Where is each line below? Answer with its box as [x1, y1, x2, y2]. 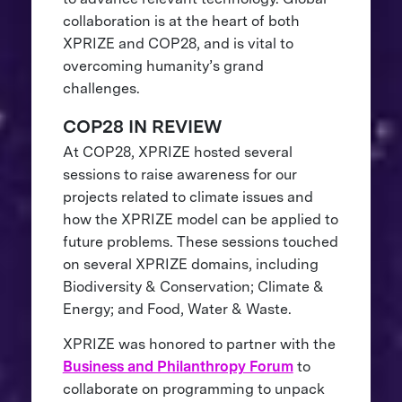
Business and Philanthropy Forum [62, 358, 293, 376]
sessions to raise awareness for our [62, 166, 297, 184]
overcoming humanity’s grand [62, 57, 264, 75]
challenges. [62, 80, 144, 98]
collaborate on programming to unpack [62, 380, 325, 398]
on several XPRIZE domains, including [62, 256, 319, 274]
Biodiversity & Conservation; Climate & [62, 278, 324, 296]
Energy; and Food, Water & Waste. [62, 301, 292, 319]
